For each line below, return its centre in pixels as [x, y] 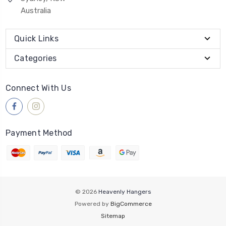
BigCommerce [131, 204]
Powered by [92, 204]
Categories [36, 58]
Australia [36, 10]
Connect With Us [38, 88]
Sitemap [113, 216]
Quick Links [36, 38]
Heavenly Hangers [125, 191]
